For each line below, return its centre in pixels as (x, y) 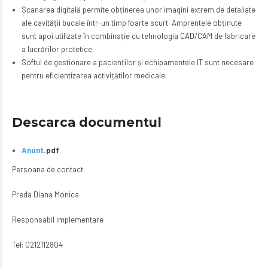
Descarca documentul (87, 123)
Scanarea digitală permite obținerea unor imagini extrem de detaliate (138, 10)
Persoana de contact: (48, 170)
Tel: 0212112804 (37, 245)
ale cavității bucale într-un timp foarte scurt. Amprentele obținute (131, 23)
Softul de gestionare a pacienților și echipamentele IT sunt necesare (137, 63)
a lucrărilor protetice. (57, 49)
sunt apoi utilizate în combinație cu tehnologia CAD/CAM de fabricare (138, 36)
